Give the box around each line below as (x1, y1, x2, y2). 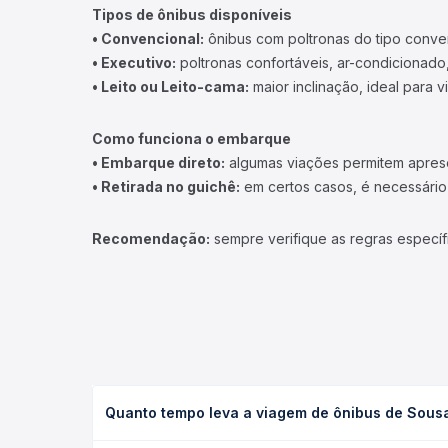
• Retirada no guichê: (92, 178, 240, 195)
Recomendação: (92, 230, 210, 247)
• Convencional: (92, 30, 204, 47)
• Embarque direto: (92, 154, 225, 171)
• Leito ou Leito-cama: (92, 78, 249, 95)
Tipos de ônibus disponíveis (92, 6, 292, 23)
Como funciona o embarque (92, 130, 291, 147)
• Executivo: (92, 54, 176, 71)
